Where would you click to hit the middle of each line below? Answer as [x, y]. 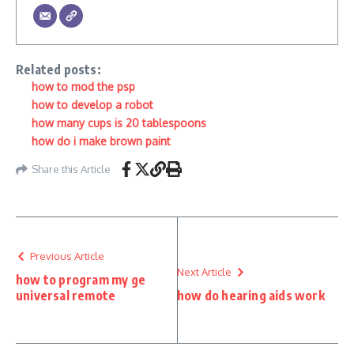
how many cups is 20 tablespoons [119, 123]
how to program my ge [81, 280]
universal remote [66, 296]
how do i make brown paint [101, 141]
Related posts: [58, 70]
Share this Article [71, 169]
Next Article [204, 272]
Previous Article [67, 256]
